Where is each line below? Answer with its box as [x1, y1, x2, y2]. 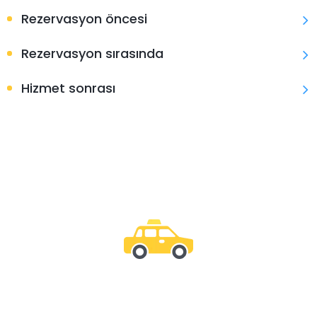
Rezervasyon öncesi [21, 10, 147, 28]
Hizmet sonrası [21, 79, 115, 97]
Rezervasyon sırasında [21, 45, 163, 62]
